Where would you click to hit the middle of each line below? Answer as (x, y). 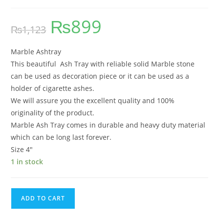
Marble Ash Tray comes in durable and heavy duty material (108, 125)
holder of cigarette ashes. (53, 88)
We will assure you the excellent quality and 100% (93, 101)
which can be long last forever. (61, 137)
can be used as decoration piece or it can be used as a (100, 76)
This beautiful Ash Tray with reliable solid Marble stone (103, 64)
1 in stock (27, 162)
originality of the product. (53, 113)
